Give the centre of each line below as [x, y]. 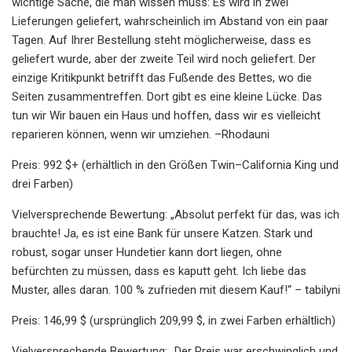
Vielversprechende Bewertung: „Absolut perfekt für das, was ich [176, 214]
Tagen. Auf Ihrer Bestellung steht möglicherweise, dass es [161, 40]
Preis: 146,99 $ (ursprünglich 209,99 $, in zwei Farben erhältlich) [174, 320]
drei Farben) [42, 183]
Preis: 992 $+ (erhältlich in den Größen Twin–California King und [175, 165]
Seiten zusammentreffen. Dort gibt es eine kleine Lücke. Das [167, 96]
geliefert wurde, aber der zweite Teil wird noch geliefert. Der [164, 59]
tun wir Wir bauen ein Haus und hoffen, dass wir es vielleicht [166, 115]
